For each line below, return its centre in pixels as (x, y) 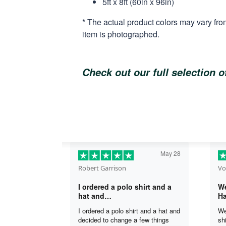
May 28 (171, 153)
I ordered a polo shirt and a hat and (129, 210)
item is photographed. (121, 34)
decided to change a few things (124, 219)
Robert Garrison (102, 168)
